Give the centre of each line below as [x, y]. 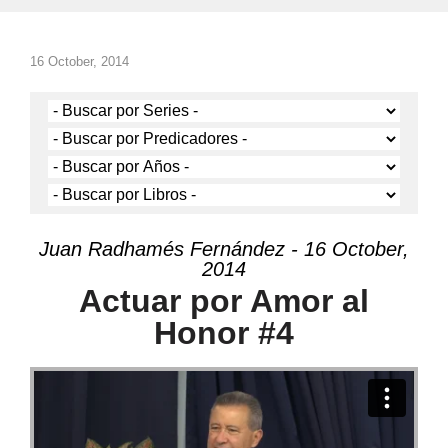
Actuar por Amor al [224, 301]
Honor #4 [224, 333]
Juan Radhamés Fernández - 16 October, [224, 249]
